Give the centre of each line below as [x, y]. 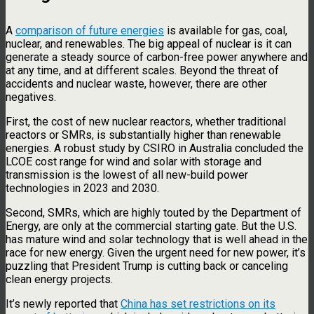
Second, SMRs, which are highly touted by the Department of [153, 213]
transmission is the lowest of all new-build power [127, 175]
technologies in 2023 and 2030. [82, 189]
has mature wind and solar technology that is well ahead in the [157, 240]
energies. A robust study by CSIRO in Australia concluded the [155, 149]
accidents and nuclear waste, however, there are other [136, 84]
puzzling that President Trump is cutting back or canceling [147, 266]
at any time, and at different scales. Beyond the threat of [142, 71]
